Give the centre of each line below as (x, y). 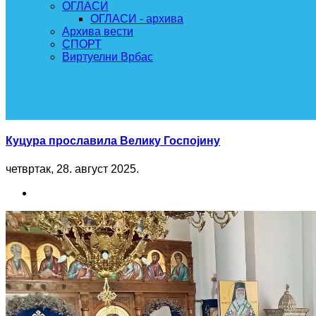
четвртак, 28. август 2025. (72, 169)
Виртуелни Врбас (108, 57)
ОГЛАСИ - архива (137, 19)
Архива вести (98, 31)
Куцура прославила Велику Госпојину (113, 141)
